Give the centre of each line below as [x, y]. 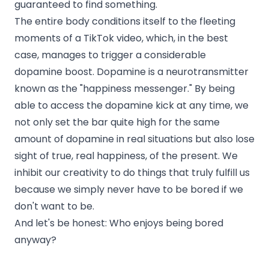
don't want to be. [54, 206]
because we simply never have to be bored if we [129, 189]
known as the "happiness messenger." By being [125, 88]
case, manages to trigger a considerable [110, 55]
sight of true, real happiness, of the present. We [126, 156]
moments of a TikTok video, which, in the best [121, 38]
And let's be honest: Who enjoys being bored [119, 223]
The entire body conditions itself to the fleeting [125, 21]
